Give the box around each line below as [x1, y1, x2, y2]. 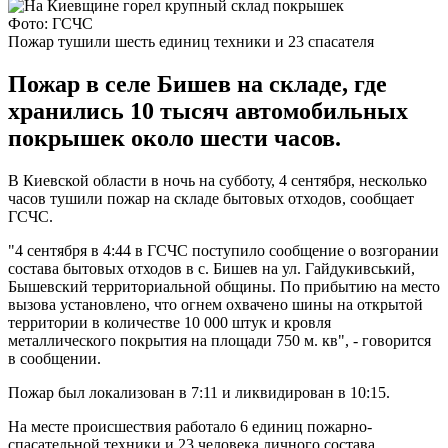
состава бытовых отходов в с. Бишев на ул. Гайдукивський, [8, 259, 415, 277]
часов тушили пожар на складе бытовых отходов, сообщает [8, 189, 414, 207]
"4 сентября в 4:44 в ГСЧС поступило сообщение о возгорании [8, 241, 439, 259]
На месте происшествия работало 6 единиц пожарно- [8, 417, 372, 435]
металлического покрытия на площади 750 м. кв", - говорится [8, 331, 431, 349]
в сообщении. [8, 349, 101, 367]
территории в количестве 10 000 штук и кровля [8, 313, 331, 331]
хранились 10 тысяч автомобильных [8, 97, 408, 124]
